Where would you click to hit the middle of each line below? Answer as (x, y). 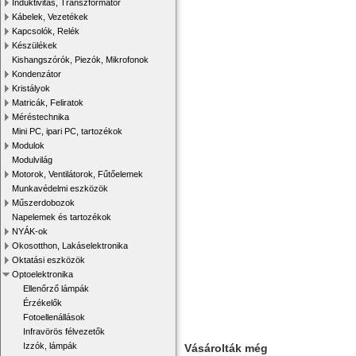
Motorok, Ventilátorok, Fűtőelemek (77, 174)
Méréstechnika (41, 117)
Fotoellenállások (54, 317)
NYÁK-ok (30, 231)
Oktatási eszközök (48, 260)
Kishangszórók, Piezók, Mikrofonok (80, 60)
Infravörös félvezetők (64, 331)
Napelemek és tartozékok (62, 217)
